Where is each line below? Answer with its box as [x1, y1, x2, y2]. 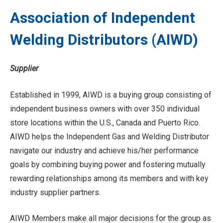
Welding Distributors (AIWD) [10, 31, 198, 48]
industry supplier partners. [10, 187, 101, 197]
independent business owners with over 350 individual [10, 104, 200, 113]
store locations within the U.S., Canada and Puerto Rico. [10, 117, 200, 127]
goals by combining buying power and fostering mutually [10, 159, 206, 169]
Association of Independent [10, 9, 195, 26]
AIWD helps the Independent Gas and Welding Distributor [10, 131, 209, 141]
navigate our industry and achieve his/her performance [10, 145, 199, 155]
